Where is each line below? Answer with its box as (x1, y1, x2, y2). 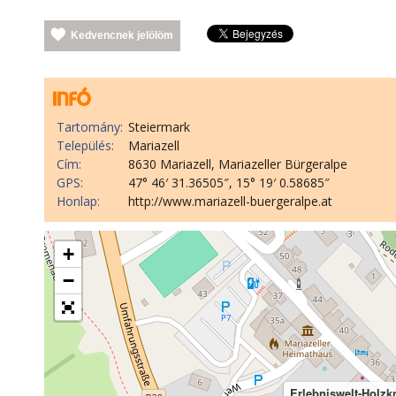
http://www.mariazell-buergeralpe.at (128, 192, 332, 209)
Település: (57, 136, 114, 154)
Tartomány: (57, 118, 123, 135)
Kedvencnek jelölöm (71, 28, 173, 42)
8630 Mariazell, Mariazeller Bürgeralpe (128, 155, 347, 172)
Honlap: (57, 192, 100, 209)
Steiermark (128, 118, 190, 135)
